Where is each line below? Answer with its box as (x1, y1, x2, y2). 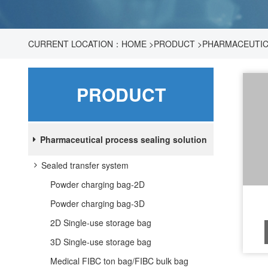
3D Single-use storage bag (50, 236, 151, 248)
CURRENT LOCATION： (28, 38, 121, 50)
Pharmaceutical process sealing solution (40, 133, 207, 145)
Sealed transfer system (41, 159, 129, 171)
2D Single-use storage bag (50, 217, 151, 229)
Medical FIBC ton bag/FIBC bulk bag (50, 255, 188, 267)
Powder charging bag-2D (50, 178, 145, 190)
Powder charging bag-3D (50, 197, 145, 209)
